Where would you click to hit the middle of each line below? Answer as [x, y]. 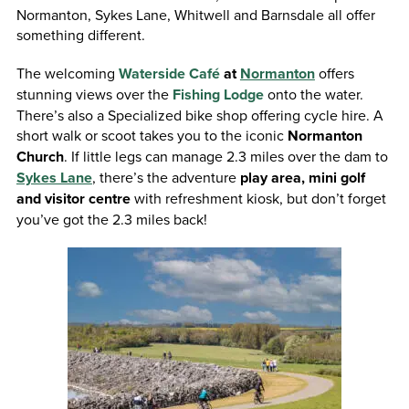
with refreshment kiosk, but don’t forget [258, 198]
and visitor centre [73, 198]
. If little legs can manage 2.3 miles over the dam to [225, 156]
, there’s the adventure [166, 177]
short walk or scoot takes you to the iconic [152, 135]
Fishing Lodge [218, 94]
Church [40, 156]
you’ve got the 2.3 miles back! [111, 219]
